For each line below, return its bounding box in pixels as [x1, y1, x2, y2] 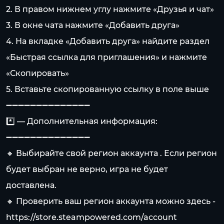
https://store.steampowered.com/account [6, 212, 177, 222]
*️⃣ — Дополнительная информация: [6, 116, 157, 126]
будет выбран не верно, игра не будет [6, 164, 168, 174]
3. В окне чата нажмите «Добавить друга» [6, 20, 179, 30]
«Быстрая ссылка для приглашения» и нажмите [6, 52, 207, 62]
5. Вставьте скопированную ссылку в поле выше [6, 84, 209, 94]
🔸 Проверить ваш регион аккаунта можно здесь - [6, 196, 215, 206]
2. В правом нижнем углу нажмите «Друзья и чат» [6, 4, 214, 14]
